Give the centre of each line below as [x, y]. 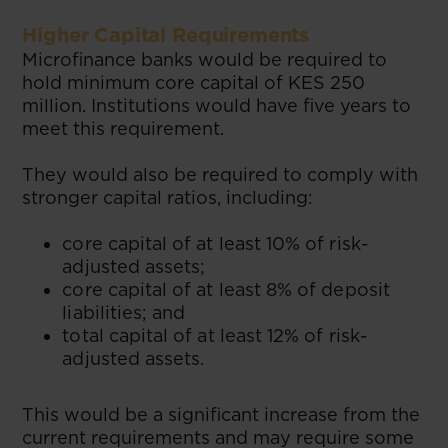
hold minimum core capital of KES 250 [194, 82]
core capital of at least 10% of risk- [215, 243]
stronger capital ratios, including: [168, 197]
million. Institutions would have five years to [217, 105]
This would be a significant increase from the [221, 414]
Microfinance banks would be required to [205, 59]
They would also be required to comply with [220, 174]
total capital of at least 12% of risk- [214, 335]
